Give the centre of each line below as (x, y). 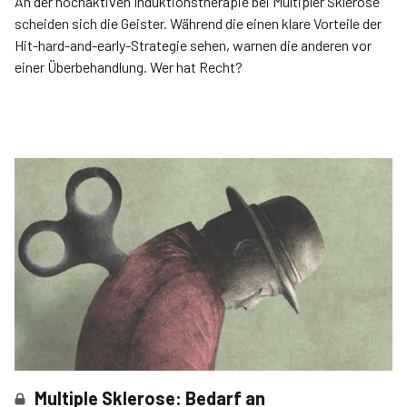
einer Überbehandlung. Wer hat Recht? (129, 67)
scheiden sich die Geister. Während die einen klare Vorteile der (198, 23)
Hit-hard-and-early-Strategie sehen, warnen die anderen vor (193, 45)
